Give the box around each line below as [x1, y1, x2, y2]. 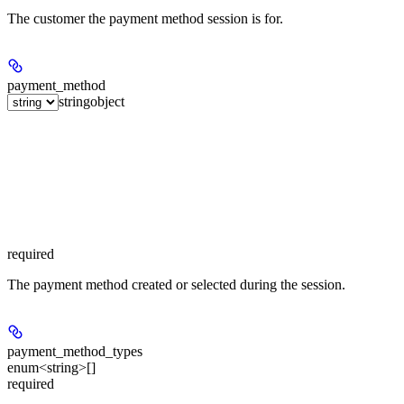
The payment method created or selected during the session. [7, 276, 345, 292]
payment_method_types [7, 343, 142, 359]
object [90, 93, 124, 109]
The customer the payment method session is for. [7, 10, 283, 26]
